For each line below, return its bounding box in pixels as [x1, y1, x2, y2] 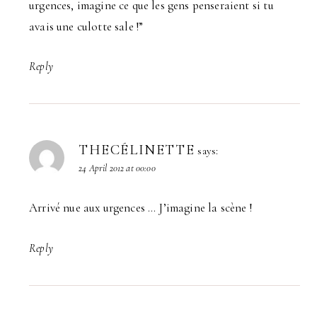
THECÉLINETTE [79, 142, 195, 159]
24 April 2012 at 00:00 [79, 162, 156, 175]
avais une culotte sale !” [29, 18, 144, 34]
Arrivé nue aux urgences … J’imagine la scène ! [29, 200, 252, 216]
